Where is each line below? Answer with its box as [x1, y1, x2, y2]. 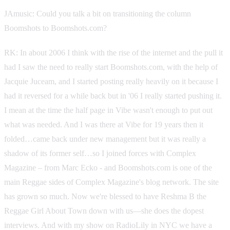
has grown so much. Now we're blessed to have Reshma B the [4, 191, 206, 201]
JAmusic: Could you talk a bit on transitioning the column [4, 9, 191, 18]
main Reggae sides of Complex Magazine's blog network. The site [4, 177, 219, 186]
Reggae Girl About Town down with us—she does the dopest [4, 206, 204, 215]
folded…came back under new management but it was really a [4, 134, 206, 143]
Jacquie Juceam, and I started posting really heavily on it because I [4, 76, 218, 86]
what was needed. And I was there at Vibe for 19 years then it [4, 120, 203, 129]
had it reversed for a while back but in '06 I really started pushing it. [4, 91, 222, 100]
